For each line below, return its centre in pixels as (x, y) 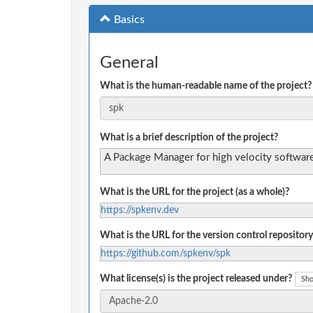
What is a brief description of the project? (189, 137)
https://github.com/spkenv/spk (166, 253)
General (129, 63)
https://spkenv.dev (140, 210)
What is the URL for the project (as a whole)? (195, 192)
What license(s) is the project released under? (196, 278)
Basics (128, 20)
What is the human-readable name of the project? (206, 86)
